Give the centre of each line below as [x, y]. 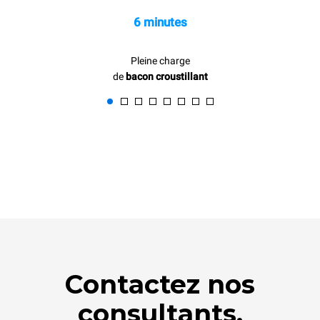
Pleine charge [160, 61]
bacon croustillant [166, 76]
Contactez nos [160, 284]
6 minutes [160, 22]
